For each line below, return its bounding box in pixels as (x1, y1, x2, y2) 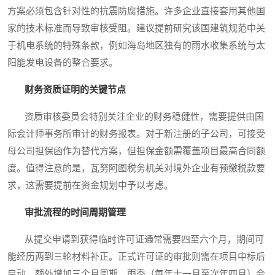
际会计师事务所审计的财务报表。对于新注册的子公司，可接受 (7, 129, 265, 139)
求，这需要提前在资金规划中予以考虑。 (7, 180, 173, 191)
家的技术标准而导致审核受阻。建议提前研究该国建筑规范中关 (7, 23, 265, 34)
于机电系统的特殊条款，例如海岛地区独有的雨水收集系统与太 (7, 41, 265, 51)
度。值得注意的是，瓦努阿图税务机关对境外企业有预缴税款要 (7, 163, 265, 174)
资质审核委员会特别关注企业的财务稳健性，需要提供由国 (7, 112, 264, 122)
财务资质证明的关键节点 (25, 85, 126, 95)
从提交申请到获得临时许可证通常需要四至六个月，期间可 (7, 234, 264, 245)
